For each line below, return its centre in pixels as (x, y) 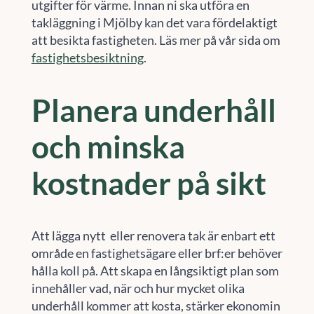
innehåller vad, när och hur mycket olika (138, 288)
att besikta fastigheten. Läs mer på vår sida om (156, 40)
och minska (108, 147)
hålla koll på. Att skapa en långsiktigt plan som (155, 270)
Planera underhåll (153, 110)
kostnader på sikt (149, 183)
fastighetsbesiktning (87, 57)
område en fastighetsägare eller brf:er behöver (157, 253)
